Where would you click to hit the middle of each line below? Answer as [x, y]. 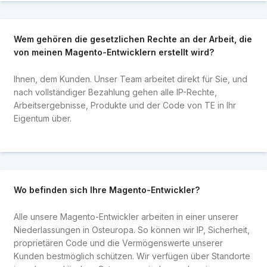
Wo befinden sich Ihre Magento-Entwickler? [106, 190]
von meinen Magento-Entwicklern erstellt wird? [114, 52]
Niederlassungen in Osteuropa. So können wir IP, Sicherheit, [131, 229]
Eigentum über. [42, 118]
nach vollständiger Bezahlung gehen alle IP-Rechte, [115, 92]
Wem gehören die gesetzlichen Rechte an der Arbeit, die [133, 39]
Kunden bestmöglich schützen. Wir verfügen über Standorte [132, 256]
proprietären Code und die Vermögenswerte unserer [118, 243]
